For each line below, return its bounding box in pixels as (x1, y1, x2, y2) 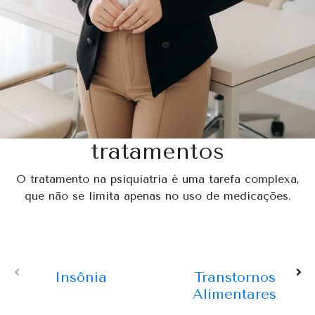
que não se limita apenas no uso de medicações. (24, 188, 291, 202)
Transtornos (193, 269, 276, 285)
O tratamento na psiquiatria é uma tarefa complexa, (15, 172, 300, 186)
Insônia (54, 269, 107, 285)
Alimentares (193, 285, 276, 302)
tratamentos (91, 138, 224, 165)
